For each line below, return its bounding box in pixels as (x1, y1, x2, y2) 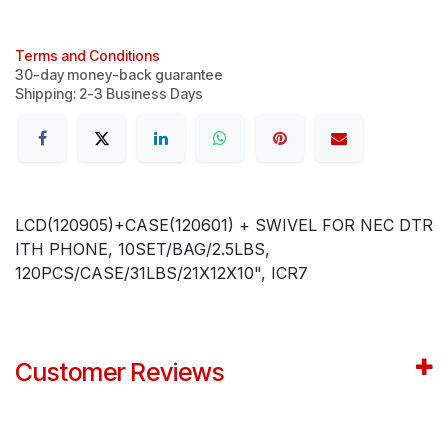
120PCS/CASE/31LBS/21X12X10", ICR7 (15, 263, 308, 284)
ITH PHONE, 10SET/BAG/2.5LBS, (15, 239, 270, 260)
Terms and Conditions (15, 46, 160, 64)
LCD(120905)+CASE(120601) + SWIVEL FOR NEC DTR (15, 215, 433, 236)
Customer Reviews (15, 357, 224, 388)
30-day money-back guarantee (15, 65, 223, 83)
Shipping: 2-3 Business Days (15, 84, 203, 102)
